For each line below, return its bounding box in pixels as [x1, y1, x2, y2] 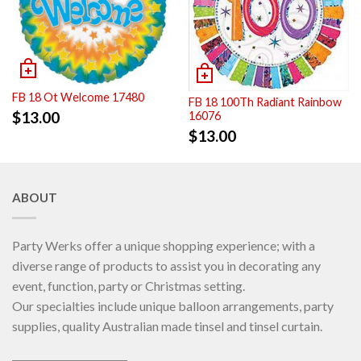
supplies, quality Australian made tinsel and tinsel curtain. [12, 318, 322, 334]
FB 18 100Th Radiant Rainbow [189, 95, 342, 110]
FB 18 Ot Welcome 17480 [12, 90, 144, 105]
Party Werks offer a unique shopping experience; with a [12, 238, 315, 254]
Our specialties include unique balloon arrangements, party [12, 298, 334, 314]
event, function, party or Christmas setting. [12, 278, 245, 294]
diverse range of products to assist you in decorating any [12, 258, 321, 274]
